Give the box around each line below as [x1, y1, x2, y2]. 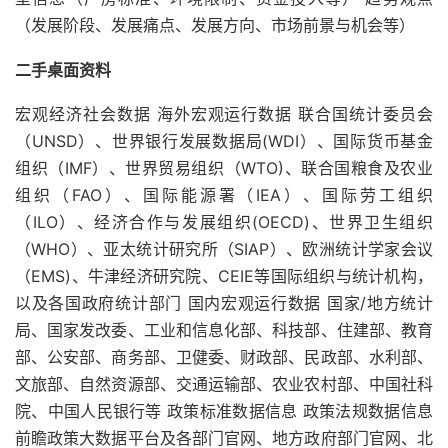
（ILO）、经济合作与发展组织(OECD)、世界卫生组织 [15, 212, 433, 232]
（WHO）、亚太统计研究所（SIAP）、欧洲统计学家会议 [15, 239, 433, 259]
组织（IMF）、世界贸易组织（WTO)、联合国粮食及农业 [15, 158, 433, 178]
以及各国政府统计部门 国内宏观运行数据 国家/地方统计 [15, 293, 433, 313]
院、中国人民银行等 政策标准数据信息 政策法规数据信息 [15, 401, 433, 421]
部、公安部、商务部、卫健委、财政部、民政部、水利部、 [15, 347, 433, 367]
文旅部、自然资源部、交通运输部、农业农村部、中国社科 [15, 374, 433, 394]
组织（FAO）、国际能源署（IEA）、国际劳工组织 [15, 185, 433, 205]
